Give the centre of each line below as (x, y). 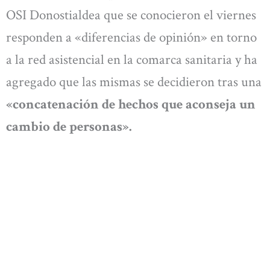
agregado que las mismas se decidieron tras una (134, 82)
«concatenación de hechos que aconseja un (131, 104)
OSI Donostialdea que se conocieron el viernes (131, 15)
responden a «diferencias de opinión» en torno (131, 37)
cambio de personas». (69, 126)
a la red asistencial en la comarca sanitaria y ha (132, 59)
